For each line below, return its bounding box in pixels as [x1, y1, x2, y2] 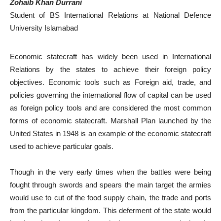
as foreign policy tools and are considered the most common [10, 104, 211, 112]
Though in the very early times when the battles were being [10, 168, 211, 176]
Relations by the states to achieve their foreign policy [10, 65, 211, 74]
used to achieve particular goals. [10, 142, 113, 150]
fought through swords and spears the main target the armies [10, 181, 211, 189]
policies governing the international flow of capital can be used [10, 91, 211, 99]
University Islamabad [10, 24, 78, 32]
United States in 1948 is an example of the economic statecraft [10, 129, 211, 138]
